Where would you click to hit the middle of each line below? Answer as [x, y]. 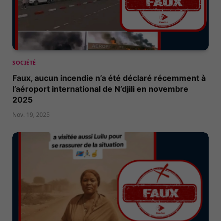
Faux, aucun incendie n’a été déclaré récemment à [109, 78]
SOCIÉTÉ [24, 63]
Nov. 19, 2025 [31, 115]
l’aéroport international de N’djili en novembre [100, 89]
